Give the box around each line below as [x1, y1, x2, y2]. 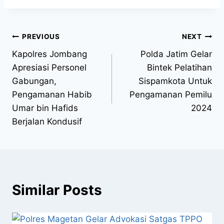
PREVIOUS [22, 32, 60, 41]
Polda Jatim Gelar [140, 48, 212, 59]
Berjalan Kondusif [12, 116, 82, 126]
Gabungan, [12, 75, 56, 86]
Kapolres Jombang [12, 48, 87, 59]
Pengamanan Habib [12, 89, 92, 99]
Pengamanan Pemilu [129, 89, 212, 99]
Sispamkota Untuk [138, 75, 212, 86]
